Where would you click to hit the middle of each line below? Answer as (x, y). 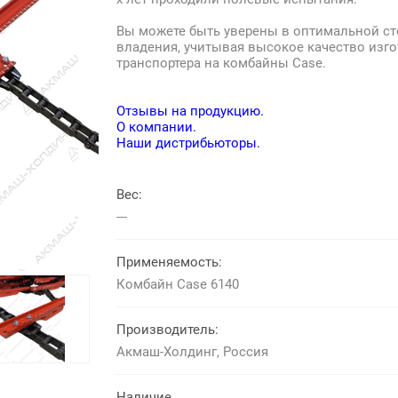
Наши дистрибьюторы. (188, 143)
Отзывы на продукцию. (190, 111)
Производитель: (167, 330)
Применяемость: (169, 262)
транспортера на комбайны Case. (221, 63)
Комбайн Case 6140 (178, 284)
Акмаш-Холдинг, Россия (192, 352)
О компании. (156, 127)
